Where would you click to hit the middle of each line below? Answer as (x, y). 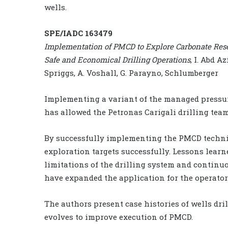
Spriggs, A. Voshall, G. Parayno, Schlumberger (131, 73)
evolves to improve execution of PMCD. (119, 217)
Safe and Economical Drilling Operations (117, 59)
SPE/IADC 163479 (78, 33)
